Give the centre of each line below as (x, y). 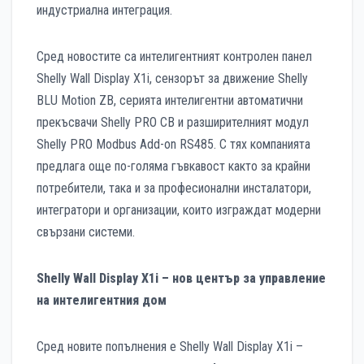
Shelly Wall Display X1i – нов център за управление (181, 279)
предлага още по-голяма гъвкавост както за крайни (173, 167)
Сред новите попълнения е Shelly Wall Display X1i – (170, 347)
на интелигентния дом (102, 301)
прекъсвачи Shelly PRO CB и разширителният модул (173, 123)
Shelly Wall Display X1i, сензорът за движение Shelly (172, 79)
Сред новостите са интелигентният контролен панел (174, 57)
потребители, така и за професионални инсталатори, (174, 188)
